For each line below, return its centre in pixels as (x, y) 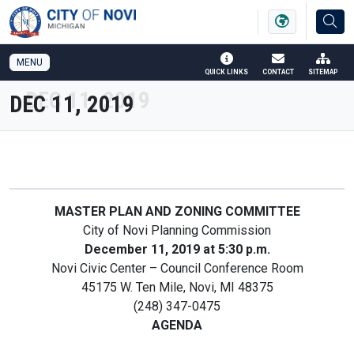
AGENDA (177, 325)
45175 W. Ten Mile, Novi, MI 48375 (177, 287)
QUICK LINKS (226, 72)
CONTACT (278, 72)
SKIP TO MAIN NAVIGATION (97, 14)
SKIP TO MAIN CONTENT (276, 14)
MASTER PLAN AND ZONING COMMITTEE (177, 211)
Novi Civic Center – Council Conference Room (177, 268)
